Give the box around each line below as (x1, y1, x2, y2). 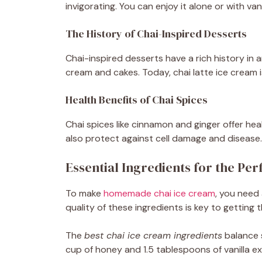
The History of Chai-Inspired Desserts (65, 26, 247, 41)
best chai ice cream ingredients (84, 229, 222, 242)
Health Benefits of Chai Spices (65, 92, 208, 107)
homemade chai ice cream (104, 187, 215, 199)
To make (65, 187, 104, 199)
